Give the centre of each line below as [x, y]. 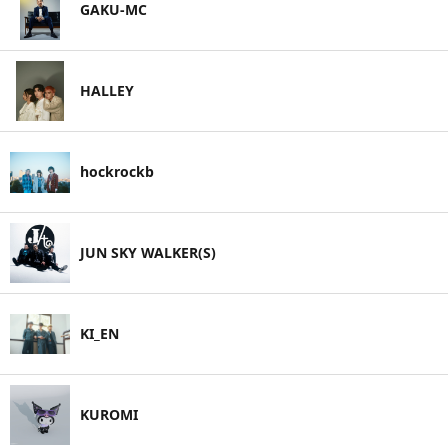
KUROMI [109, 414]
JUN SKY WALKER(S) [148, 252]
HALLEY [107, 90]
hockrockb [117, 171]
